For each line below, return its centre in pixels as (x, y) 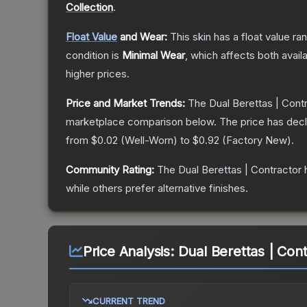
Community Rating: (110, 170)
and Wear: (142, 37)
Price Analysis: (130, 252)
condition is (94, 56)
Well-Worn (149, 140)
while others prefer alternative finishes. (157, 188)
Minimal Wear (153, 56)
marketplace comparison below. (141, 122)
